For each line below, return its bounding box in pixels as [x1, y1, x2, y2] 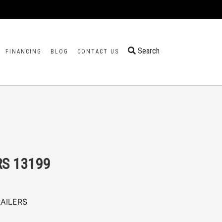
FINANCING [5, 48, 42, 55]
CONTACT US [77, 48, 119, 55]
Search [136, 46, 160, 55]
